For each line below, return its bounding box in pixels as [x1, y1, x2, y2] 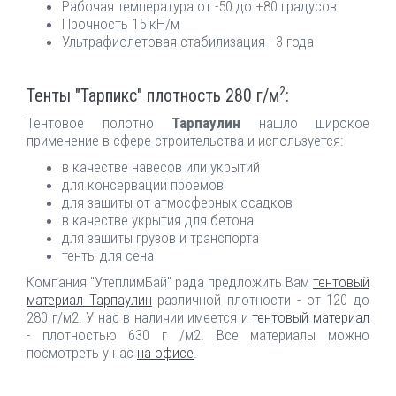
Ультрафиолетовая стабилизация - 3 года [62, 33, 314, 50]
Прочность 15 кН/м [62, 15, 179, 33]
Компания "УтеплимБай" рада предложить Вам [27, 273, 313, 291]
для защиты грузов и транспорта [62, 229, 259, 247]
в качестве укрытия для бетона [62, 211, 254, 229]
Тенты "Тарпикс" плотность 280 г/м [27, 85, 279, 106]
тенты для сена [62, 247, 154, 264]
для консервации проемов [62, 176, 224, 194]
